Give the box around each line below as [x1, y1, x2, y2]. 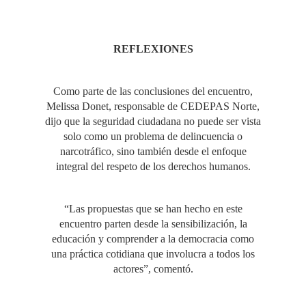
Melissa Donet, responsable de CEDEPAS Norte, [46, 100, 260, 112]
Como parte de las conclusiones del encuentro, [53, 85, 253, 97]
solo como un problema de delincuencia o [64, 130, 242, 142]
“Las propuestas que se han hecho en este [64, 203, 242, 214]
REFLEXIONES [113, 43, 193, 55]
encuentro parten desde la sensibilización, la [59, 218, 247, 229]
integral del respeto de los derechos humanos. [55, 161, 251, 172]
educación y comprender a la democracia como [52, 233, 254, 245]
